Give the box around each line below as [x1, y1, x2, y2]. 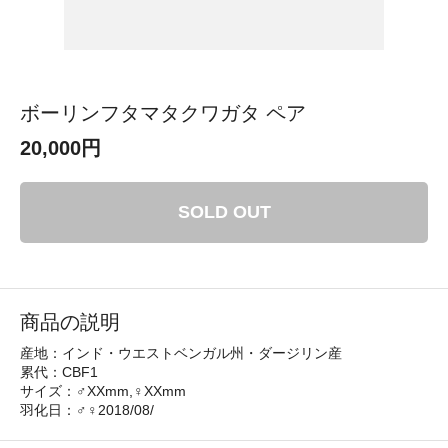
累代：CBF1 [20, 363, 98, 380]
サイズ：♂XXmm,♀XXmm [20, 382, 186, 399]
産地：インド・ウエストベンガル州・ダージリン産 [20, 344, 342, 361]
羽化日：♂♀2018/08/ [20, 401, 154, 418]
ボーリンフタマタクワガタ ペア [20, 101, 306, 124]
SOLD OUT [177, 201, 271, 222]
